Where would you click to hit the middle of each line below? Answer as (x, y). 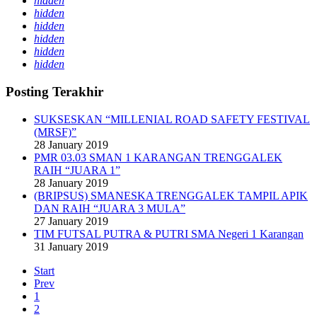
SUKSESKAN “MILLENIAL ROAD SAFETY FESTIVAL (172, 119)
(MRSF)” (55, 132)
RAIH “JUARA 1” (77, 170)
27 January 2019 (71, 221)
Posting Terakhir (54, 91)
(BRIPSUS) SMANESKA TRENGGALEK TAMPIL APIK (171, 195)
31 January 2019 (71, 246)
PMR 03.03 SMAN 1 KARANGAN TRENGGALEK (158, 157)
